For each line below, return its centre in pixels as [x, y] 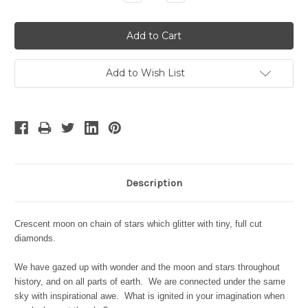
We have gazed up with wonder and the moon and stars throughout [147, 267]
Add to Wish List [145, 73]
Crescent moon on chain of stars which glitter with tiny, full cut [138, 224]
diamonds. [36, 239]
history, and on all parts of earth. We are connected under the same [150, 282]
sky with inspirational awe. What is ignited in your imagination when [150, 296]
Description [154, 183]
